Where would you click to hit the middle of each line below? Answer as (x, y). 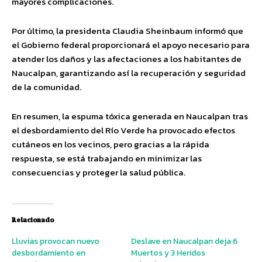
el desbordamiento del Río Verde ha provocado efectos (123, 130)
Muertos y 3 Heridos (168, 253)
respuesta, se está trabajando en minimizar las (107, 158)
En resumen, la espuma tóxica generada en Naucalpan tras (130, 116)
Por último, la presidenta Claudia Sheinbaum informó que (127, 31)
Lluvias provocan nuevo (56, 241)
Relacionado (33, 220)
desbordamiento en (49, 253)
